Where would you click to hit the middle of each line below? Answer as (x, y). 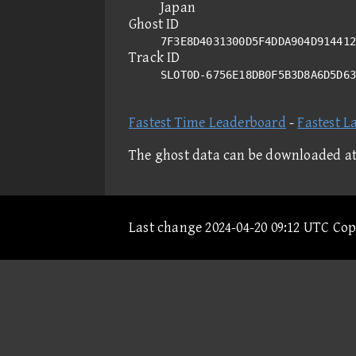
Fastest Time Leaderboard (207, 123)
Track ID (155, 58)
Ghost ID (154, 24)
